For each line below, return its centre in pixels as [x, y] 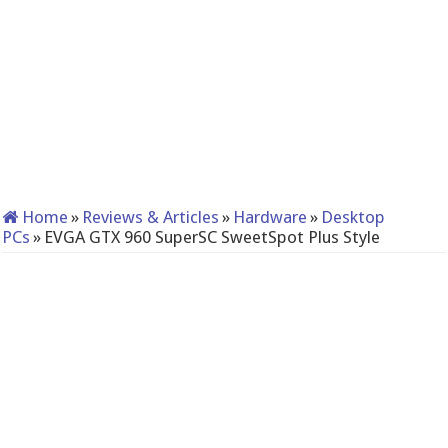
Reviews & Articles [151, 217]
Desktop [353, 217]
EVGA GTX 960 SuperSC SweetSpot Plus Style [212, 237]
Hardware [270, 217]
